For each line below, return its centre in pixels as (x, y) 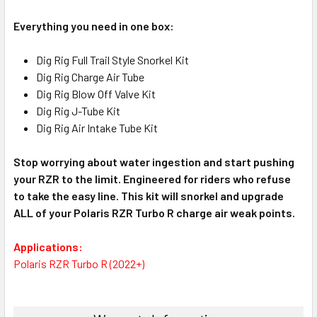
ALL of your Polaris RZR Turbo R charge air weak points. (154, 212)
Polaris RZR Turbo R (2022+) (79, 263)
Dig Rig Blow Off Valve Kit (96, 93)
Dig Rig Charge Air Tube (90, 76)
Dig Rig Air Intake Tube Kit (97, 127)
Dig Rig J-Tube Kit (78, 110)
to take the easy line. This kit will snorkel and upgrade (149, 195)
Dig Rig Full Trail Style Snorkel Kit (113, 59)
